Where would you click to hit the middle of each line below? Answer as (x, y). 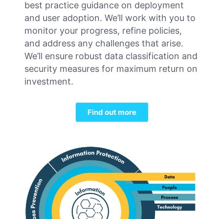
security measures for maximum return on (111, 69)
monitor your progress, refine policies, (103, 31)
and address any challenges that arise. (104, 44)
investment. (49, 82)
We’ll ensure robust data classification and (111, 56)
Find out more (112, 112)
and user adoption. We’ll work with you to (110, 18)
